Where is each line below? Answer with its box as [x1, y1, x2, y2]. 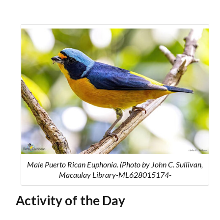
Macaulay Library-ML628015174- [58, 169, 171, 179]
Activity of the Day [16, 192, 125, 208]
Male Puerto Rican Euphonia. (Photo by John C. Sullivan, [27, 159, 203, 169]
